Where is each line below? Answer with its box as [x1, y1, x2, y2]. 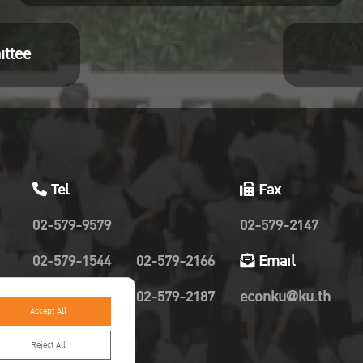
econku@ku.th [240, 285, 331, 309]
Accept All [30, 304, 67, 318]
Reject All [31, 338, 66, 352]
